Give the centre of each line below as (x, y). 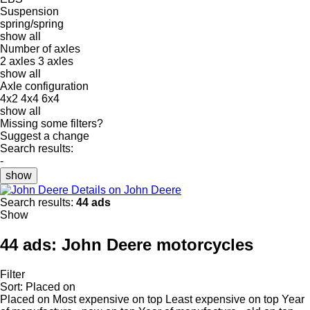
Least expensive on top (222, 299)
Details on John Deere (126, 190)
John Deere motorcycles (157, 244)
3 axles (56, 61)
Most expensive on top (108, 299)
